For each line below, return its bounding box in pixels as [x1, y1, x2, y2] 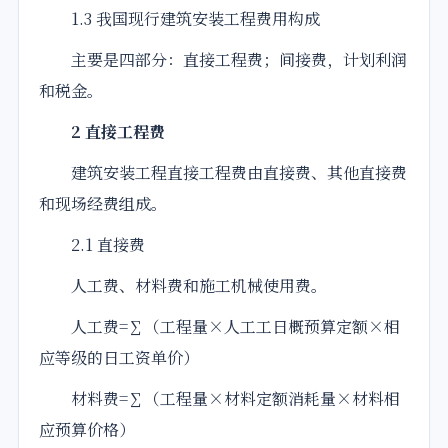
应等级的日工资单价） [39, 346, 199, 370]
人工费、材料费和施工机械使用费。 [39, 274, 327, 298]
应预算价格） [39, 418, 135, 442]
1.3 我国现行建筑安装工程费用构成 [39, 7, 320, 31]
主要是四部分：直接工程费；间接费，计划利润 [39, 48, 407, 72]
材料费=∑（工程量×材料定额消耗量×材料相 [39, 387, 400, 411]
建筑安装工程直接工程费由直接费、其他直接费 [39, 161, 407, 185]
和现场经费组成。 [39, 192, 167, 216]
